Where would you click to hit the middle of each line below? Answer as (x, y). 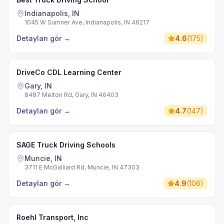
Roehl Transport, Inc (52, 217)
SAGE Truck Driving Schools (66, 145)
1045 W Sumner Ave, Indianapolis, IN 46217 (87, 22)
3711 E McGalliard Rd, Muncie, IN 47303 (82, 167)
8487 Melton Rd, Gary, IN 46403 (71, 95)
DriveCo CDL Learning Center (69, 72)
